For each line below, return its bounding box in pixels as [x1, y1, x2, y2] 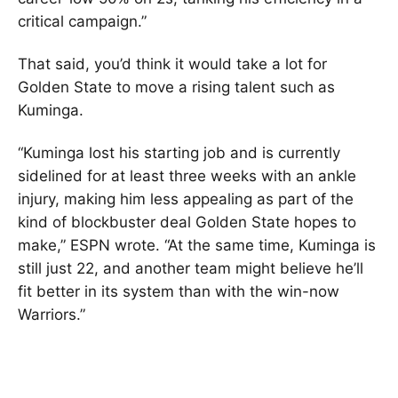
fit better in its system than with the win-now [18, 282, 339, 300]
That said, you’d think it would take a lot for [18, 54, 327, 73]
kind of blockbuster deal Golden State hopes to [18, 212, 356, 231]
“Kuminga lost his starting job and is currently [18, 143, 340, 162]
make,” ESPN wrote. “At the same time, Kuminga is [18, 235, 376, 254]
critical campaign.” [18, 12, 147, 30]
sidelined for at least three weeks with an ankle [18, 166, 356, 185]
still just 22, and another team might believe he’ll [18, 259, 363, 277]
